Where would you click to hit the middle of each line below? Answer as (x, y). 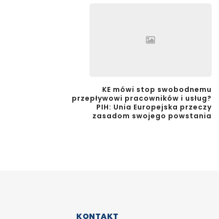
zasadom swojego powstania (152, 116)
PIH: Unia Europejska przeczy (154, 107)
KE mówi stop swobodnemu (157, 89)
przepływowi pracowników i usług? (142, 98)
